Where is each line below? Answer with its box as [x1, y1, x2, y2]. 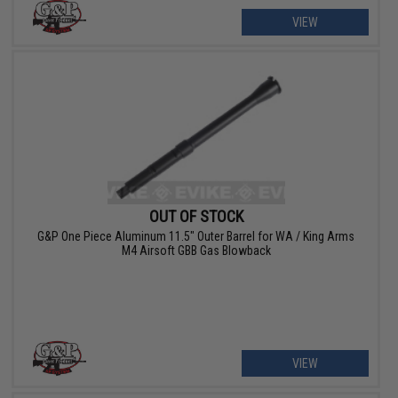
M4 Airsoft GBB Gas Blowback [121, 243, 271, 258]
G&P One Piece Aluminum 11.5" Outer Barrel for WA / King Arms [37, 228, 355, 243]
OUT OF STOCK [148, 206, 243, 226]
